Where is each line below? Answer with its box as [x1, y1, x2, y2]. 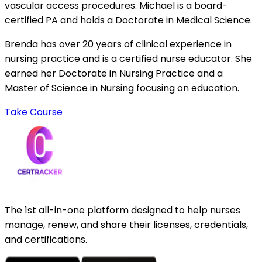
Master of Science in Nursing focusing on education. [5, 81, 239, 95]
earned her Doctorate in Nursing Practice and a [5, 67, 223, 81]
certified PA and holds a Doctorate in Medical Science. [5, 13, 252, 27]
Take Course [5, 105, 63, 119]
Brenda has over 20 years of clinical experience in [5, 37, 232, 51]
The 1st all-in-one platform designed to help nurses [5, 204, 240, 218]
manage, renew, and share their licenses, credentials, [5, 218, 248, 232]
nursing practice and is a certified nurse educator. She [5, 52, 252, 66]
